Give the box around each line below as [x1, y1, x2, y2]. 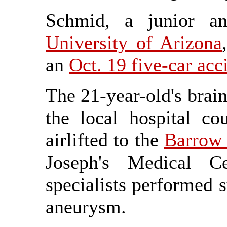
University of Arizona [46, 32, 222, 53]
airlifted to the [46, 129, 164, 150]
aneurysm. [46, 196, 126, 217]
